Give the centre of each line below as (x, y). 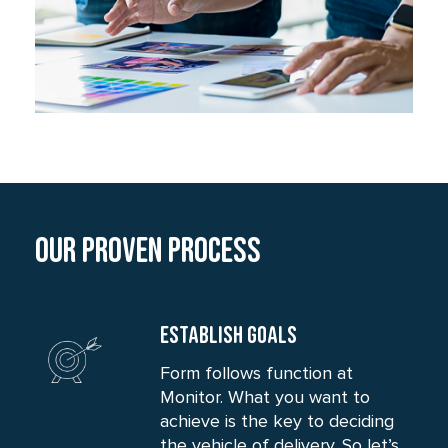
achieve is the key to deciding (277, 420)
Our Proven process (148, 251)
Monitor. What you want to (265, 396)
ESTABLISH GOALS (228, 335)
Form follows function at (256, 372)
